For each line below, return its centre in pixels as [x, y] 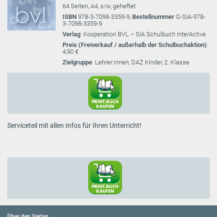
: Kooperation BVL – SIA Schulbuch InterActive [143, 34]
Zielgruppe [77, 62]
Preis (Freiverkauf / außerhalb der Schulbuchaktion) [135, 45]
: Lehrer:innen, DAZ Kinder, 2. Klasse [141, 62]
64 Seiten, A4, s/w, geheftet [99, 6]
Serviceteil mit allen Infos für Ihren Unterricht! [74, 125]
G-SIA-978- [191, 16]
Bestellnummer [154, 16]
